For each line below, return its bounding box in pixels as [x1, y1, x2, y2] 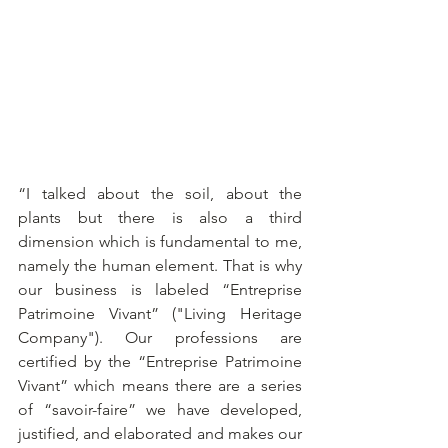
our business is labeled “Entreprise [18, 279, 302, 299]
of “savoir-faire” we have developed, [18, 399, 302, 419]
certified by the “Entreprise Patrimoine [18, 351, 302, 371]
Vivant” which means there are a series [18, 375, 302, 395]
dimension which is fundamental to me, [18, 231, 302, 251]
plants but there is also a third [18, 207, 302, 227]
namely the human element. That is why [18, 255, 302, 275]
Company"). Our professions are [18, 327, 302, 347]
